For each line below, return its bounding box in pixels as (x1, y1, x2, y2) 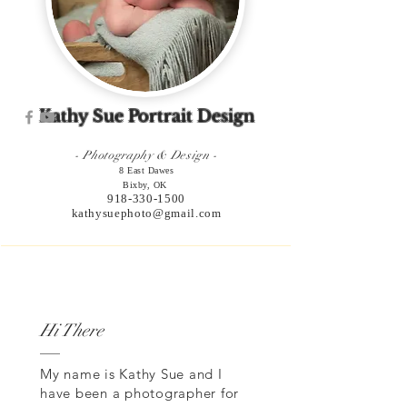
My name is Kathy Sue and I (40, 365, 223, 382)
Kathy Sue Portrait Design (38, 106, 254, 126)
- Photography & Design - (74, 148, 218, 163)
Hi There (40, 320, 104, 342)
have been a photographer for (40, 384, 239, 402)
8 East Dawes (119, 165, 174, 175)
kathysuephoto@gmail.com (71, 206, 222, 220)
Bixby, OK (123, 180, 170, 190)
